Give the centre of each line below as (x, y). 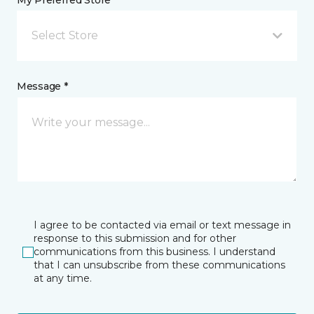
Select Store (65, 35)
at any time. (63, 278)
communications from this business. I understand (155, 252)
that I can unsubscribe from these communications (159, 265)
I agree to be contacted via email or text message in (162, 225)
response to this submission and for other (135, 238)
